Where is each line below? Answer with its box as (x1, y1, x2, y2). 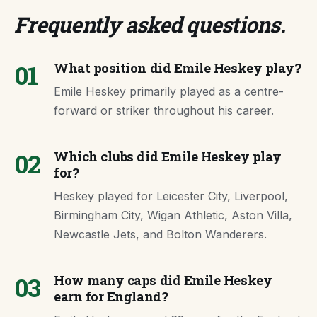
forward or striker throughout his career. (54, 103, 274, 117)
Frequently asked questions (14, 11, 280, 38)
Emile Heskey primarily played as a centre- (54, 84, 284, 98)
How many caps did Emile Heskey (54, 272, 272, 289)
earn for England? (54, 288, 168, 305)
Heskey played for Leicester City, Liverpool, (54, 189, 288, 203)
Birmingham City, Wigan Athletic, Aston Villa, (54, 208, 292, 222)
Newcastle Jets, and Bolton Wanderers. (54, 227, 267, 241)
